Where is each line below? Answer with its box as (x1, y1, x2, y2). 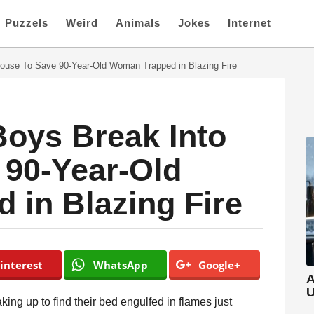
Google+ (198, 258, 241, 273)
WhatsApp (93, 258, 148, 273)
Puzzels (5, 17, 48, 29)
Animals (116, 17, 161, 29)
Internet (228, 17, 271, 29)
